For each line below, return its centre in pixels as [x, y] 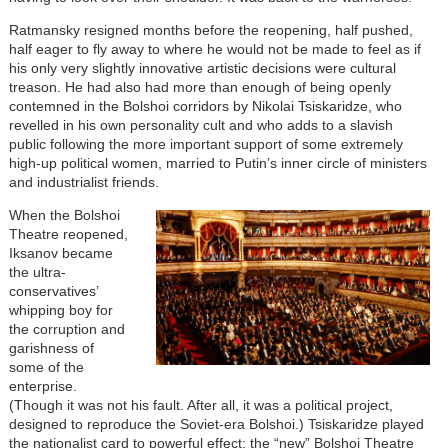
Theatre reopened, [68, 233]
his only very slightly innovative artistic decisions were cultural [202, 67]
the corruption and [66, 328]
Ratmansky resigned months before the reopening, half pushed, [210, 29]
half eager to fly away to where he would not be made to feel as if [214, 48]
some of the [46, 366]
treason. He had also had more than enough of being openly [199, 86]
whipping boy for [60, 309]
